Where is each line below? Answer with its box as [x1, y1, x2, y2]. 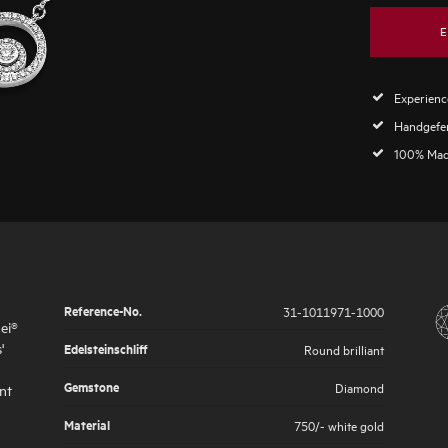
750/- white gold [294, 414, 384, 434]
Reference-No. [64, 300, 142, 320]
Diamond [335, 376, 384, 396]
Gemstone [64, 376, 119, 396]
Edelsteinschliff [64, 338, 148, 358]
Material [64, 414, 110, 434]
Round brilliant [304, 338, 384, 358]
